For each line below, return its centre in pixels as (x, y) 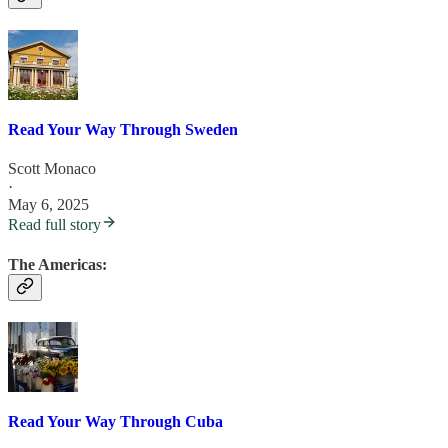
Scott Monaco (52, 169)
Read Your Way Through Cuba (115, 422)
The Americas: (57, 264)
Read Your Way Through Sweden (123, 130)
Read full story (54, 225)
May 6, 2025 (48, 205)
